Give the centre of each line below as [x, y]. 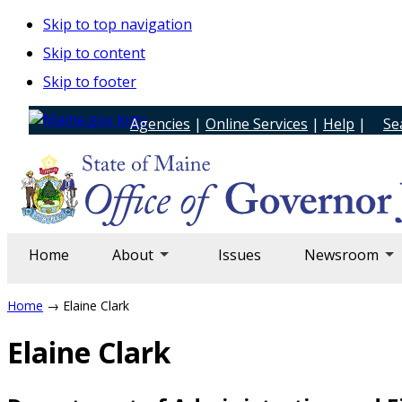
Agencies [160, 124]
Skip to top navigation [118, 24]
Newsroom [341, 255]
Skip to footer [90, 82]
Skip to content [94, 53]
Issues [240, 255]
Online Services [257, 124]
